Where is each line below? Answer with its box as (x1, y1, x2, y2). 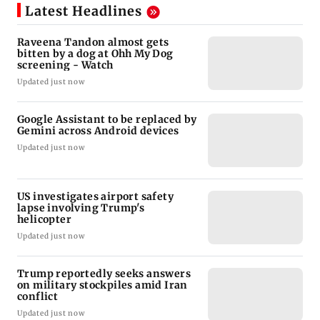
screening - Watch (17, 59, 114, 72)
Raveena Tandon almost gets (17, 36, 169, 49)
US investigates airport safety (17, 190, 174, 204)
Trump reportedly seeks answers (17, 267, 191, 281)
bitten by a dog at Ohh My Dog (17, 47, 174, 61)
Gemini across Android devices (17, 124, 179, 138)
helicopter (17, 213, 71, 226)
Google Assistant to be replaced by (17, 113, 197, 126)
